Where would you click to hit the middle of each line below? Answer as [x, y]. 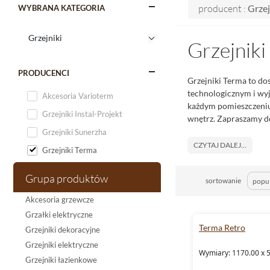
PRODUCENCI [44, 73]
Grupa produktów [67, 178]
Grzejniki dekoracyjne [63, 230]
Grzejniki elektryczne [62, 245]
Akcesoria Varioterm [78, 96]
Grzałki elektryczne [59, 215]
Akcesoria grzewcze [60, 199]
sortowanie [223, 181]
